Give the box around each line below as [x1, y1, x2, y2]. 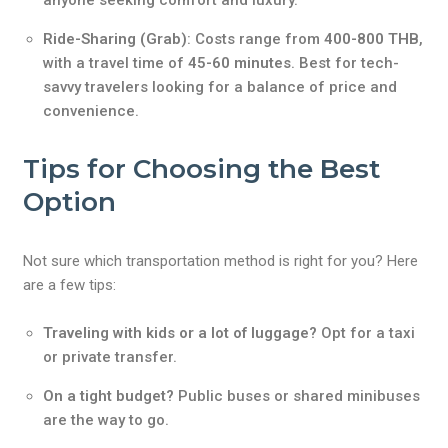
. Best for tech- [291, 54, 400, 72]
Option [23, 186, 117, 218]
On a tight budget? [43, 387, 175, 405]
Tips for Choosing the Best [23, 153, 381, 185]
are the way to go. [43, 411, 170, 429]
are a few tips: [23, 276, 117, 294]
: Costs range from [187, 30, 325, 48]
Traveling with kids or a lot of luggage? [43, 324, 318, 342]
